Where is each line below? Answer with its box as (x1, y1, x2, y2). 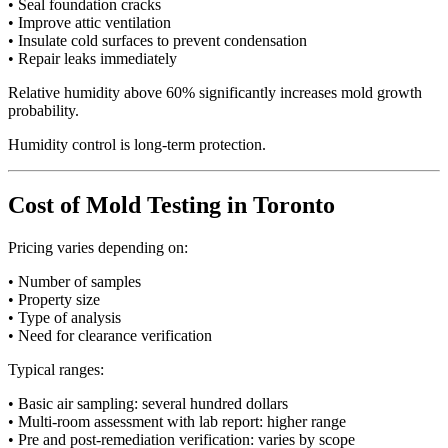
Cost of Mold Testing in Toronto (8, 192, 335, 219)
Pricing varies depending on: (8, 239, 188, 257)
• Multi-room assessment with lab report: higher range (8, 413, 346, 431)
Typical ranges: (8, 361, 104, 379)
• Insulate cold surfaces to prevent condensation (8, 32, 307, 50)
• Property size (8, 291, 100, 309)
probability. (8, 102, 79, 120)
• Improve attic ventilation (8, 14, 171, 32)
